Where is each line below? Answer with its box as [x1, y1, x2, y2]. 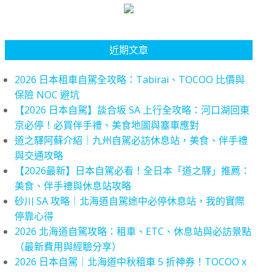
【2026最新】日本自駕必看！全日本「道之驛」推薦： [15, 164, 250, 177]
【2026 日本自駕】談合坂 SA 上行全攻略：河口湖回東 [15, 103, 250, 117]
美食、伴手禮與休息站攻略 [15, 179, 131, 192]
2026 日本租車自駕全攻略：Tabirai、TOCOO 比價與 [15, 73, 245, 86]
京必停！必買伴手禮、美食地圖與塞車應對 [15, 118, 199, 132]
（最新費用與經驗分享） [15, 240, 121, 253]
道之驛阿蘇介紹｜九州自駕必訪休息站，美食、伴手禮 [15, 134, 248, 147]
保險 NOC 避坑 [15, 88, 80, 101]
